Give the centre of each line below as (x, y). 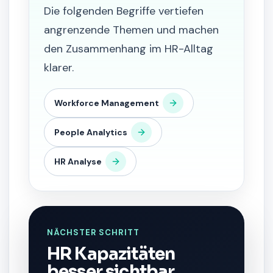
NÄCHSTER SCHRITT (93, 232)
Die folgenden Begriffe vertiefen (124, 11)
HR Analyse (78, 161)
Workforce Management (107, 103)
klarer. (59, 68)
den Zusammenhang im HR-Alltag (129, 49)
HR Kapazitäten (111, 254)
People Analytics (91, 132)
